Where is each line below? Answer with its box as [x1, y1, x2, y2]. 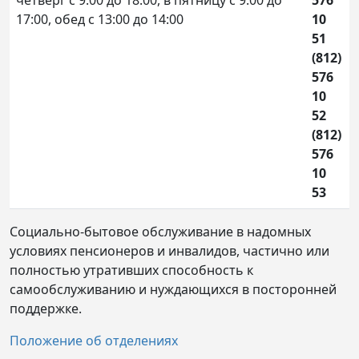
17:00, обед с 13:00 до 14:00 [16, 10, 184, 28]
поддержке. [10, 299, 82, 317]
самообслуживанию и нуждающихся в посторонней [10, 280, 337, 298]
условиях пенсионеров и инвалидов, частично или [10, 241, 329, 260]
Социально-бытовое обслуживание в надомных [10, 222, 311, 240]
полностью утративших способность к [10, 260, 253, 279]
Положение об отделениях [10, 331, 178, 349]
